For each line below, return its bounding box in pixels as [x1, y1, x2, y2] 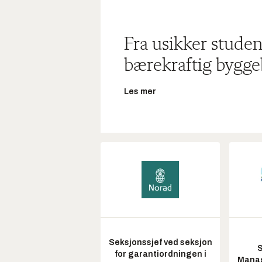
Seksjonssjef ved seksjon [108, 238, 212, 247]
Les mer [124, 87, 156, 96]
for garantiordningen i [114, 250, 206, 259]
